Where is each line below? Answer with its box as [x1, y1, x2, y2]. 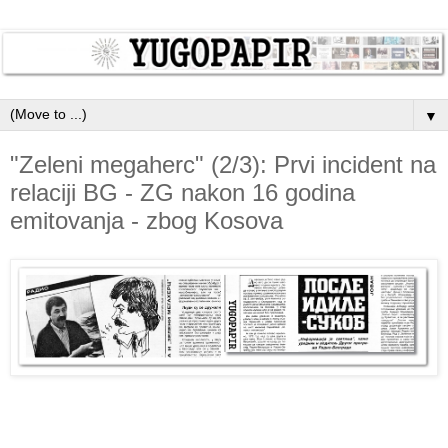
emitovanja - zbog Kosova [10, 207, 283, 235]
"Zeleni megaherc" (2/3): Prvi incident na [10, 151, 436, 179]
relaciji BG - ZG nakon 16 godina [10, 179, 355, 207]
